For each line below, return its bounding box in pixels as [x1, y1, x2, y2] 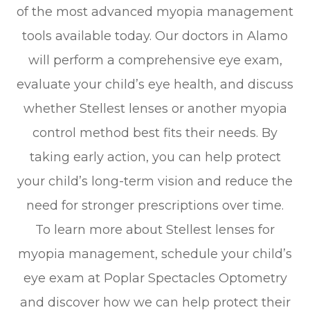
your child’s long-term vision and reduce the [17, 174, 293, 190]
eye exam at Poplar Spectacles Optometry [23, 271, 287, 286]
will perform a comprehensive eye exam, [28, 53, 282, 69]
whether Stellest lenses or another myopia [23, 101, 287, 117]
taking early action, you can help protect [29, 149, 281, 165]
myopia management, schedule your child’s [18, 246, 292, 262]
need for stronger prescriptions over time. [26, 198, 284, 214]
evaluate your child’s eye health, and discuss [17, 77, 293, 93]
